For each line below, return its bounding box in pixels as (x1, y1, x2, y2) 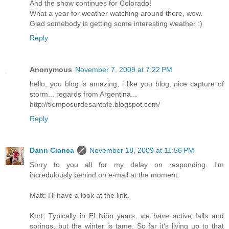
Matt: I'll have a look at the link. (30, 191, 129, 200)
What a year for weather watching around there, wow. (30, 9, 202, 18)
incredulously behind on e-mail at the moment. (30, 171, 179, 179)
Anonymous (30, 65, 72, 74)
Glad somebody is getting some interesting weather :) (30, 19, 202, 28)
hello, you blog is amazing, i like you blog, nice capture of (30, 80, 224, 88)
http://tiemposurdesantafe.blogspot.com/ (30, 100, 160, 109)
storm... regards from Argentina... (30, 90, 137, 99)
